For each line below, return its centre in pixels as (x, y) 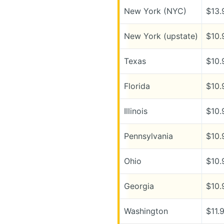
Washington (146, 211)
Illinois (135, 111)
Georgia (139, 186)
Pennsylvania (148, 136)
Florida (137, 86)
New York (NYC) (155, 11)
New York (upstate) (161, 36)
